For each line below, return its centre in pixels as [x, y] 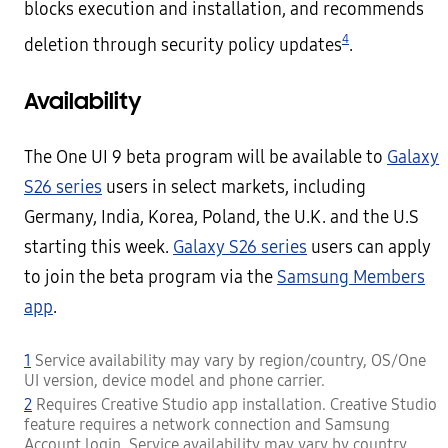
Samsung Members [351, 278]
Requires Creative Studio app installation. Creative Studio [234, 405]
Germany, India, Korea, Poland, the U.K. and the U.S [221, 218]
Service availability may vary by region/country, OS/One [228, 361]
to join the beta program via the [150, 278]
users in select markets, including [234, 188]
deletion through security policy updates [183, 45]
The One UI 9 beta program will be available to [205, 158]
